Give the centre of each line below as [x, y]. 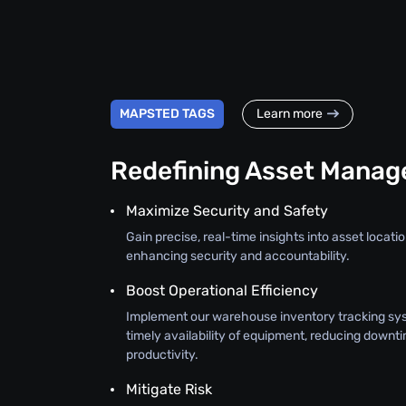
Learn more [290, 114]
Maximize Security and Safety [227, 210]
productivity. [162, 354]
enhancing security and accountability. [238, 256]
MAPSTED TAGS [167, 114]
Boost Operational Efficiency [222, 290]
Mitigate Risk [169, 389]
